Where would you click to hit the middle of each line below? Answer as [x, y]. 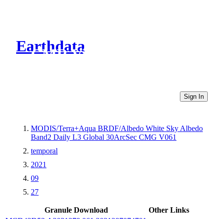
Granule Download [76, 210]
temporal [44, 151]
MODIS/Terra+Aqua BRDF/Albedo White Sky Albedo [117, 128]
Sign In [194, 96]
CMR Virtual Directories [114, 55]
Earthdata [51, 46]
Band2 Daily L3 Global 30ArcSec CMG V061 [104, 137]
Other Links [169, 210]
